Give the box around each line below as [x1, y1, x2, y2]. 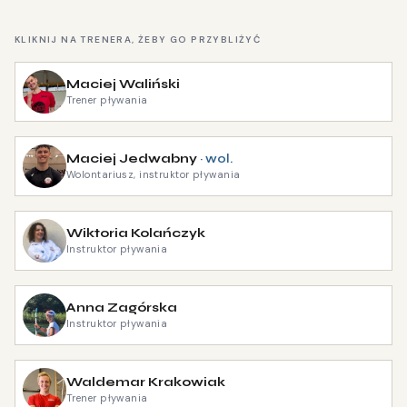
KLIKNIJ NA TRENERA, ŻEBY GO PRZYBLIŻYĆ [15, 33, 262, 45]
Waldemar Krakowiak [66, 373, 225, 390]
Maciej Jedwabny [66, 150, 197, 166]
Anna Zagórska [66, 299, 177, 315]
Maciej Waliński [66, 75, 180, 92]
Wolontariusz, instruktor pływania [66, 167, 241, 181]
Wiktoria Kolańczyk [66, 224, 205, 241]
